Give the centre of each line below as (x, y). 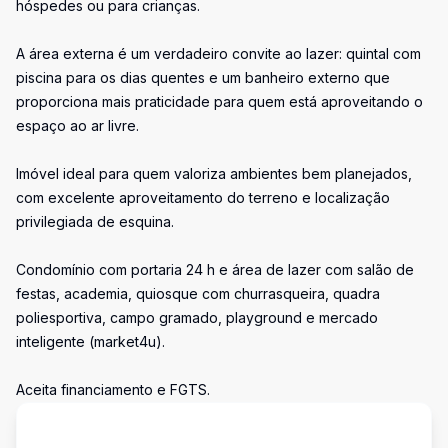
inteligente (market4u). (90, 341)
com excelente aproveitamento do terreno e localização (203, 197)
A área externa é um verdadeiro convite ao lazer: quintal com (218, 53)
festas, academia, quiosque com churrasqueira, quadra (198, 293)
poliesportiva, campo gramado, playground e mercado (197, 317)
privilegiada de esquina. (95, 221)
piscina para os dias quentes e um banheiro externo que (203, 77)
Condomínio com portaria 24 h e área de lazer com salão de (215, 269)
